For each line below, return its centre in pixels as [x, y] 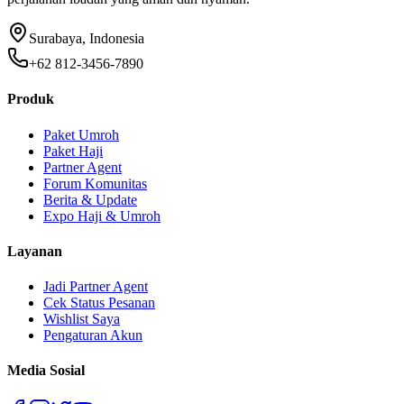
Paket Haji [73, 151]
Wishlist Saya [82, 319]
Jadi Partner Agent [96, 287]
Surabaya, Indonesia [87, 39]
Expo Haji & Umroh [102, 216]
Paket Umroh [81, 134]
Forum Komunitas [95, 183]
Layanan [35, 251]
